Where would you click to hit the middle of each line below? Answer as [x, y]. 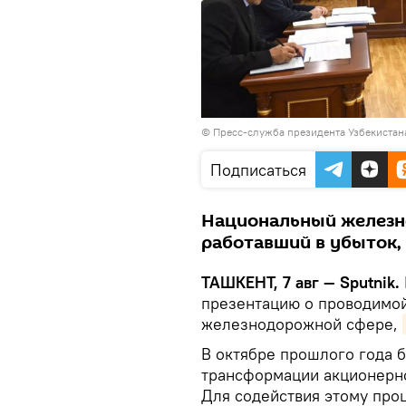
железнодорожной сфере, [302, 324]
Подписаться [258, 169]
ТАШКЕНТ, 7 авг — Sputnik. [300, 282]
